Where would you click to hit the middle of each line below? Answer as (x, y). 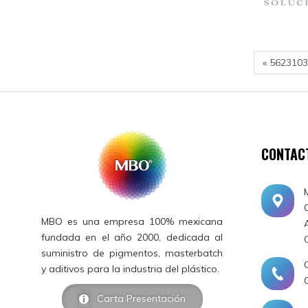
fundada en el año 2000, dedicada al (132, 237)
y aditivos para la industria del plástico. (130, 268)
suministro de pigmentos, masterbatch (132, 253)
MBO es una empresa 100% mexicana (132, 221)
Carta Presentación (137, 298)
